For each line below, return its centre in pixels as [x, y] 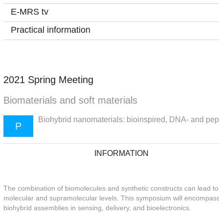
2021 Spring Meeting [48, 80]
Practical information [51, 30]
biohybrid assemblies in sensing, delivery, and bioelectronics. [97, 208]
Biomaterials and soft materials [70, 100]
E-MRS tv [30, 12]
